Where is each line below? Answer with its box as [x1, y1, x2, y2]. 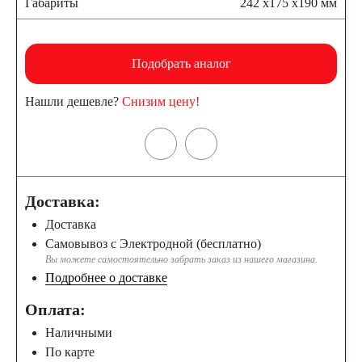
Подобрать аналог [131, 57, 231, 70]
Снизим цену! [122, 95, 200, 108]
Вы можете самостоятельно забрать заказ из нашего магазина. [45, 254, 318, 265]
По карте [45, 345, 95, 359]
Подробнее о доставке [45, 271, 167, 284]
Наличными [45, 326, 112, 339]
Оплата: [25, 301, 86, 318]
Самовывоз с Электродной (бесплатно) [45, 237, 261, 250]
